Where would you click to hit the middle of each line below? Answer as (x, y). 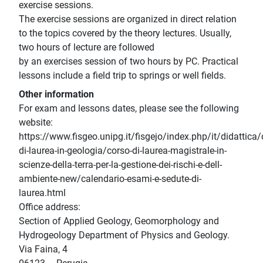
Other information (56, 95)
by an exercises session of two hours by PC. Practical (129, 62)
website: (36, 123)
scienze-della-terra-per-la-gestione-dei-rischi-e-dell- (120, 165)
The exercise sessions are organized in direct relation (128, 19)
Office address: (50, 207)
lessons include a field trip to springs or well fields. (122, 76)
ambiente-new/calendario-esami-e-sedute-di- (110, 179)
